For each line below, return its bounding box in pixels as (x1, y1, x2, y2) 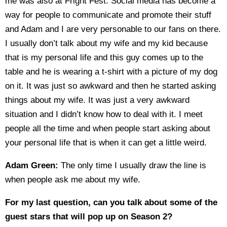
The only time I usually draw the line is (58, 161, 206, 170)
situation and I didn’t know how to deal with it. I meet (5, 109, 203, 119)
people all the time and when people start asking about (5, 124, 210, 133)
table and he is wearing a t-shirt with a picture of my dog (5, 67, 217, 77)
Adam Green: (5, 161, 58, 170)
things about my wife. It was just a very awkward (5, 95, 190, 105)
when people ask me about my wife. (5, 175, 140, 184)
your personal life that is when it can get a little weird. (5, 138, 207, 147)
